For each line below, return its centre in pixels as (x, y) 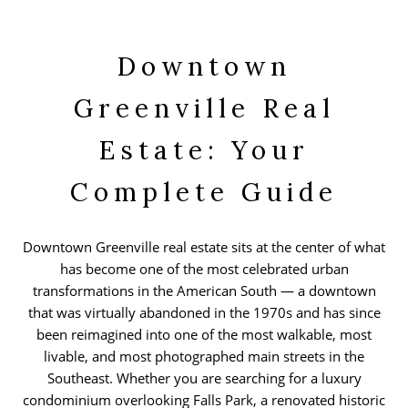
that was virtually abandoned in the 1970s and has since (204, 312)
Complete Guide (204, 192)
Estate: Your (204, 150)
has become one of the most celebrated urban (204, 268)
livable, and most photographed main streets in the (204, 356)
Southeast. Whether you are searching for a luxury (204, 377)
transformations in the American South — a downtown (204, 290)
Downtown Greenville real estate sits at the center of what (204, 246)
